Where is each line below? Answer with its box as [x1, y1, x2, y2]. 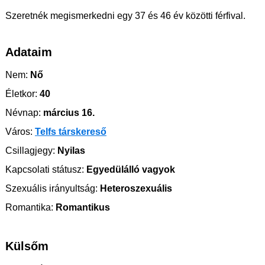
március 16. [41, 108, 95, 118]
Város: [5, 127, 33, 137]
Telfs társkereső [35, 127, 106, 137]
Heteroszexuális [98, 183, 172, 194]
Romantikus [53, 202, 110, 213]
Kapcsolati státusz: [5, 164, 84, 175]
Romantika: [5, 202, 53, 213]
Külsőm [5, 240, 49, 253]
